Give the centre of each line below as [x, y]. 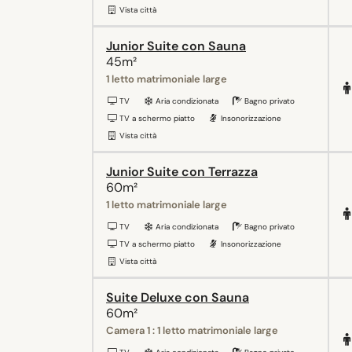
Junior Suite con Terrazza [182, 172]
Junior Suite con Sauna [176, 46]
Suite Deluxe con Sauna [178, 298]
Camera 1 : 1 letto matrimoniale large [192, 331]
